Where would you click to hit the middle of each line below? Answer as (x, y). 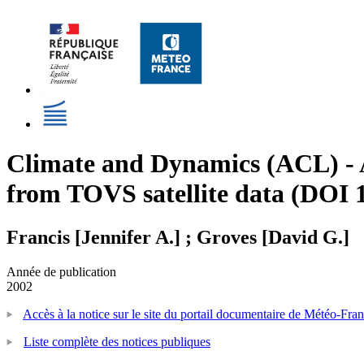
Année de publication (61, 271)
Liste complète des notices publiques (117, 341)
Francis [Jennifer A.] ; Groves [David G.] (178, 237)
